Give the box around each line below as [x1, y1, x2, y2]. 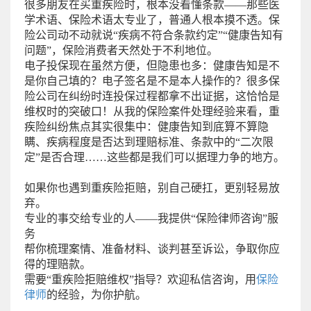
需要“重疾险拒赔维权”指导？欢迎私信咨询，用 [24, 273, 256, 285]
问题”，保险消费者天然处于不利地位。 [24, 44, 218, 56]
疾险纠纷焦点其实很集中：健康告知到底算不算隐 [24, 120, 269, 133]
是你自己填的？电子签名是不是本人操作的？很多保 [24, 74, 280, 87]
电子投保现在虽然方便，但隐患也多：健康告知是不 [24, 59, 280, 72]
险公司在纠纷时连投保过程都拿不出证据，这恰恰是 [24, 90, 280, 102]
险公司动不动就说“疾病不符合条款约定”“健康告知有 [24, 28, 283, 41]
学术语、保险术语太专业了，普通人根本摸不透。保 [24, 13, 280, 26]
